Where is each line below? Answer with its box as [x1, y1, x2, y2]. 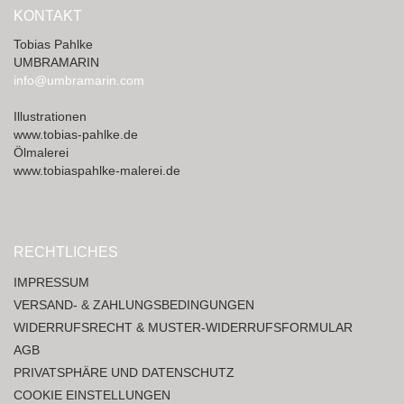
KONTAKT [14, 8, 82, 23]
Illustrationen [14, 109, 87, 124]
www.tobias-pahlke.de [14, 127, 138, 142]
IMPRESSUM [14, 275, 89, 289]
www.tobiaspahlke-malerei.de [14, 163, 180, 178]
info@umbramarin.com [14, 73, 144, 87]
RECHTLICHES [14, 244, 118, 260]
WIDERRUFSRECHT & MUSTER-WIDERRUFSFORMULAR [14, 320, 353, 335]
